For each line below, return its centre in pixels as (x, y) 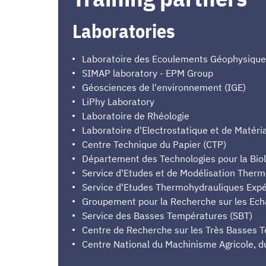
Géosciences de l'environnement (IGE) (164, 87)
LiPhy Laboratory (118, 101)
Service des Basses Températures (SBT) (167, 215)
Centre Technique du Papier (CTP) (154, 144)
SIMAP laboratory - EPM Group (148, 73)
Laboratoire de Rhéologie (136, 115)
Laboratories (124, 31)
